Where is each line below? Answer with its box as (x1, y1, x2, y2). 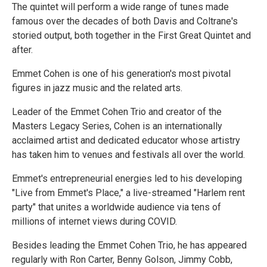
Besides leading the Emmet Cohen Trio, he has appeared (12, 240, 247, 252)
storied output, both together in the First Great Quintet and (12, 30, 251, 42)
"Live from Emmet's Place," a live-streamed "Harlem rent (12, 187, 245, 199)
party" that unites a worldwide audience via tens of (12, 201, 221, 213)
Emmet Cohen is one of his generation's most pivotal (12, 68, 231, 80)
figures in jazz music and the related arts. (12, 82, 182, 94)
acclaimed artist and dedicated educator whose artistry (12, 135, 240, 147)
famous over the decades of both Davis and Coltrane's (12, 15, 238, 27)
